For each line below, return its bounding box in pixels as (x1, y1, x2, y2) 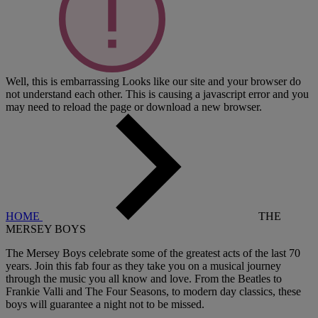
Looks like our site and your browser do (122, 75, 301, 87)
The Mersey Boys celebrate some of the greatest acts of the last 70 (6, 246, 300, 259)
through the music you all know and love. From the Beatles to (6, 272, 282, 285)
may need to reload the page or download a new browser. (6, 100, 262, 113)
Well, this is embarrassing (6, 75, 119, 87)
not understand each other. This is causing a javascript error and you (6, 87, 309, 100)
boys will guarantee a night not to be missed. (6, 297, 204, 310)
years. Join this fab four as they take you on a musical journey (6, 259, 281, 272)
